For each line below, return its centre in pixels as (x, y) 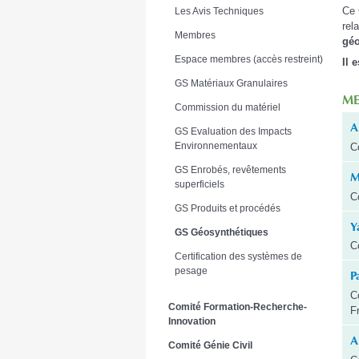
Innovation (192, 322)
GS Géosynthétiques (222, 232)
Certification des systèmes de (238, 256)
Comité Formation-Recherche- (238, 307)
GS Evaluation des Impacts (233, 131)
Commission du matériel (228, 107)
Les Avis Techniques (219, 11)
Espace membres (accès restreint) (249, 59)
